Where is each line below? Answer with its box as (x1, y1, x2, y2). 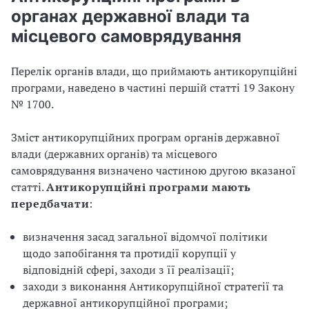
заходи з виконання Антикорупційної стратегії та (23, 279, 283, 294)
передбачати (11, 196, 90, 211)
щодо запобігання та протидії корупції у (23, 246, 236, 261)
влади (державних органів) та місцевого (11, 146, 217, 161)
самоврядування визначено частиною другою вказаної (11, 163, 296, 178)
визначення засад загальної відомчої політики (23, 229, 268, 244)
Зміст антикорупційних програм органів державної (11, 130, 280, 145)
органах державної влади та (11, 6, 250, 26)
